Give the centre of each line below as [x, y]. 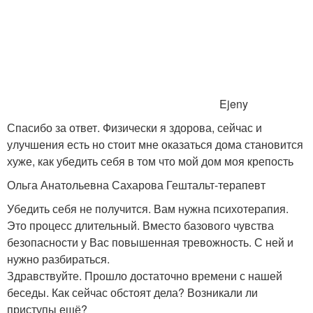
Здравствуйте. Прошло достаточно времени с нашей [145, 276]
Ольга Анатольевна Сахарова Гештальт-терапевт [136, 185]
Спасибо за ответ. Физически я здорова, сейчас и [134, 128]
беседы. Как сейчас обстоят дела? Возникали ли [132, 292]
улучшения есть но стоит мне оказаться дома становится [155, 144]
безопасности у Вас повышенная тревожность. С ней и [150, 242]
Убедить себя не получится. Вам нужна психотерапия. [148, 209]
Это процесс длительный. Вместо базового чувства [140, 225]
